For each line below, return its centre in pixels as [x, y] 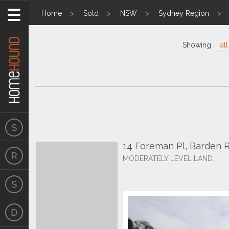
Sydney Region [184, 13]
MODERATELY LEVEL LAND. [168, 158]
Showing [198, 45]
